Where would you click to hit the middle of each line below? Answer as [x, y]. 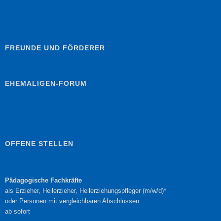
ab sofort [18, 211]
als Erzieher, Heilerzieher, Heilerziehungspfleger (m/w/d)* [86, 190]
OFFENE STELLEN [39, 143]
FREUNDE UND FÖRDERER [55, 48]
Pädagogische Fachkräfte [43, 180]
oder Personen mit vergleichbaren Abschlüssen [72, 201]
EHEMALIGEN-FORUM [46, 83]
